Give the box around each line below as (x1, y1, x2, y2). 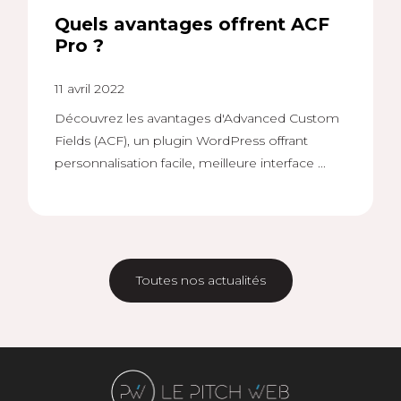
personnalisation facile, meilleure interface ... (54, 155, 326, 171)
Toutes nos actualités (135, 272, 266, 288)
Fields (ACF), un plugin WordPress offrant (54, 132, 308, 149)
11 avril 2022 (54, 81, 124, 97)
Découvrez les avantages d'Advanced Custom (54, 110, 339, 126)
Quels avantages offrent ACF (54, 13, 329, 35)
